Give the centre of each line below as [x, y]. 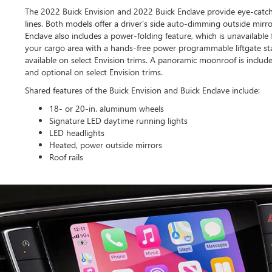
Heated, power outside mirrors [106, 145]
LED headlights [77, 133]
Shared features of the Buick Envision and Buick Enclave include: [142, 90]
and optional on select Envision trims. [94, 72]
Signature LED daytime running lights [118, 121]
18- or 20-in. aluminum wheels [107, 108]
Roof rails [66, 157]
